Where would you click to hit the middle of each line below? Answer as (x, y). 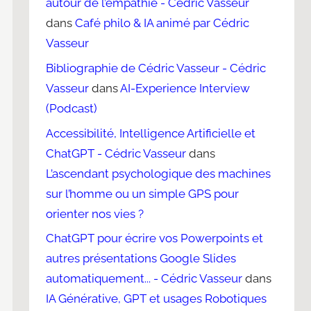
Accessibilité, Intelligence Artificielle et (151, 133)
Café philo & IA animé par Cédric (162, 23)
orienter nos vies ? (95, 213)
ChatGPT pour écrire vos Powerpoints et (155, 238)
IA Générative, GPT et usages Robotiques (157, 299)
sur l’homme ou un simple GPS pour (143, 193)
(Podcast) (72, 108)
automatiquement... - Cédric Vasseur (144, 279)
